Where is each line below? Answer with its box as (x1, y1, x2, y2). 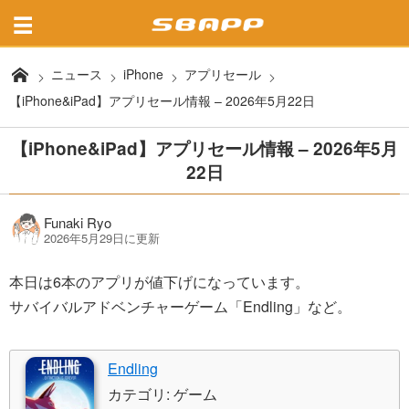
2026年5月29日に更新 (44, 229, 160, 247)
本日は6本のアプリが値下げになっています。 (9, 270, 309, 292)
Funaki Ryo (44, 213, 111, 233)
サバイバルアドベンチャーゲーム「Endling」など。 (9, 295, 351, 317)
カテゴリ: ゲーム (108, 383, 217, 405)
